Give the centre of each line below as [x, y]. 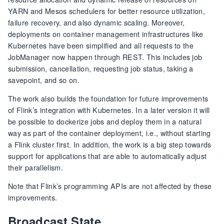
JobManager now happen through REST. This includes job [105, 57]
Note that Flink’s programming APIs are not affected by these [110, 186]
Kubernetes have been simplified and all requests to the [101, 45]
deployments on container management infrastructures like [106, 34]
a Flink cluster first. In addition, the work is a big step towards [110, 144]
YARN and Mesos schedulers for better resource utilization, [107, 11]
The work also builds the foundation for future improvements [108, 98]
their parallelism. [35, 167]
